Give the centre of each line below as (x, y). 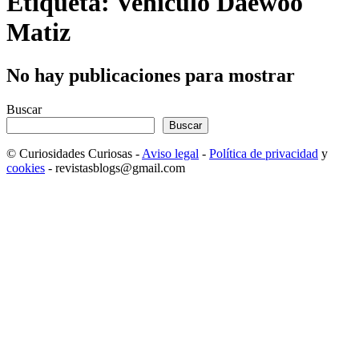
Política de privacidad (264, 153)
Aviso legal (170, 153)
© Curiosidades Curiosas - (74, 153)
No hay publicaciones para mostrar (151, 75)
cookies (26, 167)
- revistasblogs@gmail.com (115, 167)
